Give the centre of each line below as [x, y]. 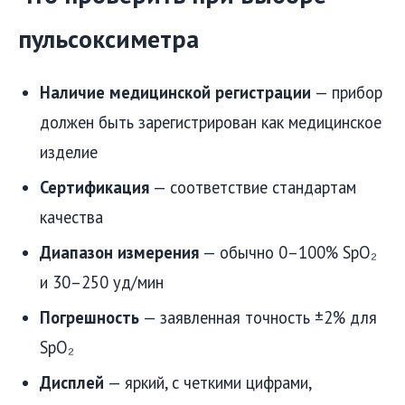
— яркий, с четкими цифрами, [207, 383]
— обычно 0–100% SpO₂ [288, 253]
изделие [69, 152]
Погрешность [89, 318]
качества [71, 217]
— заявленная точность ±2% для [258, 318]
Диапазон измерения [119, 253]
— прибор [347, 93]
